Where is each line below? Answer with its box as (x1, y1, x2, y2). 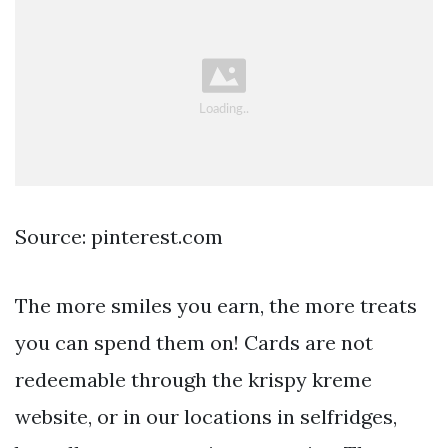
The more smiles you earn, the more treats (15, 292, 417, 318)
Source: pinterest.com (15, 223, 223, 249)
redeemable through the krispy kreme (15, 366, 372, 392)
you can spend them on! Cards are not (15, 329, 373, 355)
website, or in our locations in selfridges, (15, 403, 397, 429)
